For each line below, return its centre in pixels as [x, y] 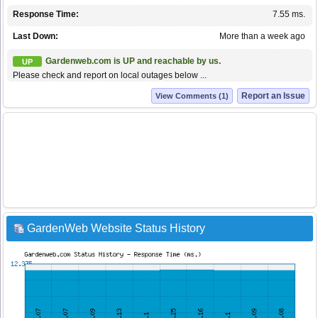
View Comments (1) [192, 96]
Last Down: [35, 37]
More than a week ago [262, 37]
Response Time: [46, 15]
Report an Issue [273, 96]
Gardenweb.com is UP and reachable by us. [133, 61]
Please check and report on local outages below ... [110, 76]
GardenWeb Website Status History [116, 229]
